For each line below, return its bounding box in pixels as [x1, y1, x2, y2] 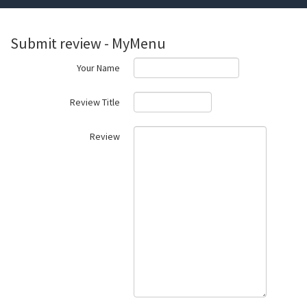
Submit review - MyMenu [10, 34, 166, 53]
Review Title [70, 96, 120, 108]
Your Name [77, 62, 120, 74]
